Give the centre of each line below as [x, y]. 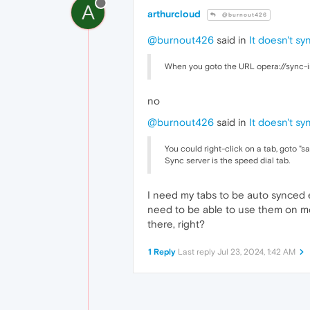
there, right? [176, 224]
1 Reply [162, 252]
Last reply [198, 252]
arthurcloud [174, 14]
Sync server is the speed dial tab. [227, 161]
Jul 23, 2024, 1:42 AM [256, 252]
